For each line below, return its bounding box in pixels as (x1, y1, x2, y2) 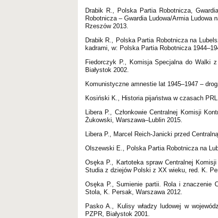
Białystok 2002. (85, 66, 129, 73)
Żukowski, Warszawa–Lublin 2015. (85, 116, 182, 124)
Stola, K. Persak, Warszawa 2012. (85, 188, 182, 196)
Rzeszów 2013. (85, 22, 128, 30)
